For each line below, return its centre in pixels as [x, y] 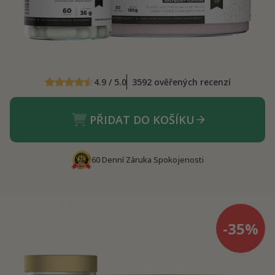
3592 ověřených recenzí [181, 82]
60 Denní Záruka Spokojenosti [148, 160]
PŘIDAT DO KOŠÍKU [142, 120]
